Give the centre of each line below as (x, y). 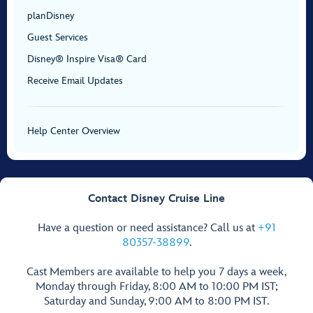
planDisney (51, 16)
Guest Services (58, 37)
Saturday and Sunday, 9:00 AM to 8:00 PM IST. (156, 301)
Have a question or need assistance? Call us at (147, 228)
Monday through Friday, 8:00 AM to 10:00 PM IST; (156, 287)
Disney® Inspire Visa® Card (87, 59)
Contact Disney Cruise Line (156, 199)
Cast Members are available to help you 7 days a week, (156, 272)
